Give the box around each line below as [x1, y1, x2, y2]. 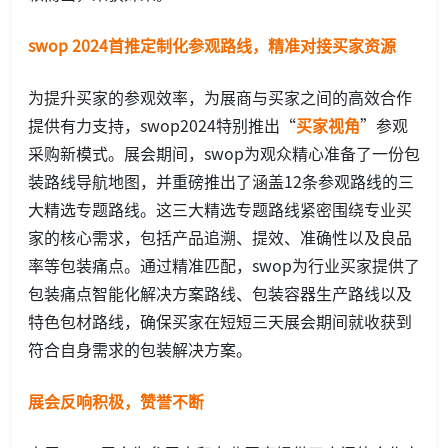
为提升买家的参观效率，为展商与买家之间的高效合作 [28, 85, 412, 110]
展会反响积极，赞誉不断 [28, 389, 204, 414]
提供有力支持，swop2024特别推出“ [28, 113, 296, 138]
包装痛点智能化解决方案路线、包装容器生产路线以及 [28, 281, 412, 306]
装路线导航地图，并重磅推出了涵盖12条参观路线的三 [28, 169, 414, 194]
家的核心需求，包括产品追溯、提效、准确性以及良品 [28, 225, 412, 250]
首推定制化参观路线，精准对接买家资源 [108, 33, 396, 58]
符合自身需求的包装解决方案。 [28, 337, 252, 362]
